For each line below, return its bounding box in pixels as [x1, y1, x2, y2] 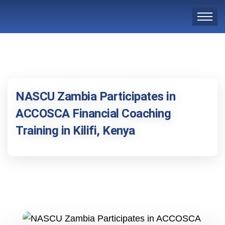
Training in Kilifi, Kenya [16, 124, 135, 138]
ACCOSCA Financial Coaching [16, 106, 171, 121]
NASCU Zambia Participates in [16, 89, 175, 103]
